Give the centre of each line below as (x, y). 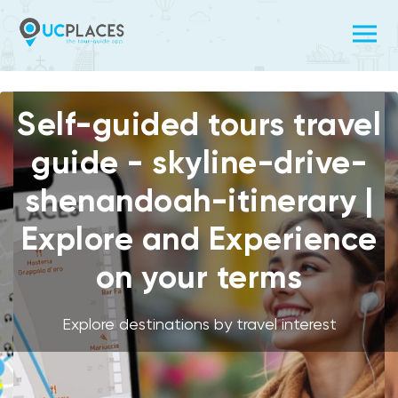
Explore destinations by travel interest (199, 323)
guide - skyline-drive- (199, 162)
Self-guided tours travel (199, 123)
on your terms (199, 276)
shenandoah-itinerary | (199, 200)
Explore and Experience (199, 238)
